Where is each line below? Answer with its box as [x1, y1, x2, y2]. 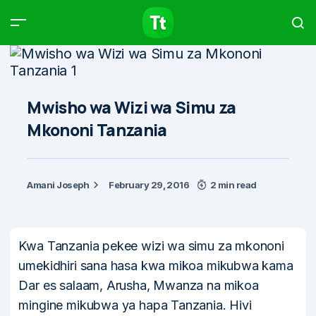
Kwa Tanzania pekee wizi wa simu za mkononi [18, 238, 284, 253]
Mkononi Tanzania [27, 119, 167, 141]
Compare [87, 14, 130, 28]
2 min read [209, 179, 257, 190]
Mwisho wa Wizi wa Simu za [27, 96, 236, 119]
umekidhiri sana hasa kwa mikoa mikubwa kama [18, 258, 293, 273]
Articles [152, 14, 188, 28]
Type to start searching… [61, 145, 172, 157]
